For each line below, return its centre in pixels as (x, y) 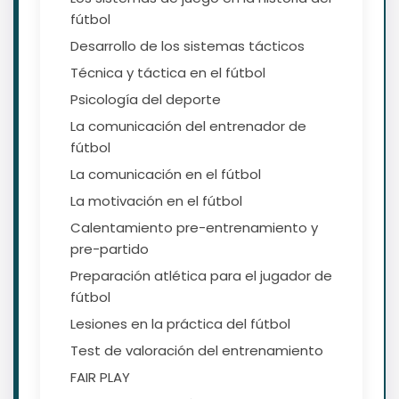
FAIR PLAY (100, 378)
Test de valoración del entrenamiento (197, 351)
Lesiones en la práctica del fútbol (180, 324)
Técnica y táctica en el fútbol (168, 73)
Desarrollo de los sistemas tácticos (187, 46)
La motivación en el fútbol (156, 201)
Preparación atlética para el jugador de (201, 276)
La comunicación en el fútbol (166, 175)
